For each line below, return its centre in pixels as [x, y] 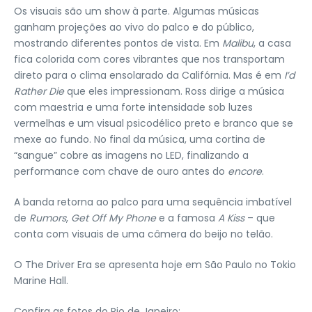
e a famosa [187, 218]
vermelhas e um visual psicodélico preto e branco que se [154, 123]
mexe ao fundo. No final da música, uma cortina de [140, 139]
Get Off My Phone [114, 218]
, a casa [272, 43]
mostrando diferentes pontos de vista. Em [118, 43]
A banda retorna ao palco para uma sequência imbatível [153, 202]
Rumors [48, 218]
